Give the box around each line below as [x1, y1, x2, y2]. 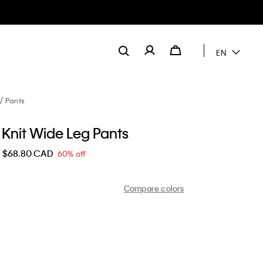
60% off [58, 149, 86, 159]
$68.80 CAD [2, 147, 55, 159]
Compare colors [123, 183, 184, 193]
